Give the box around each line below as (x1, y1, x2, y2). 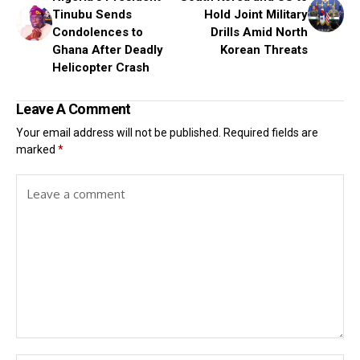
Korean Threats (220, 43, 308, 58)
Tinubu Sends (52, 7, 132, 22)
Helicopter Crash (52, 60, 149, 76)
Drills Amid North (211, 25, 308, 40)
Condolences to (52, 25, 143, 40)
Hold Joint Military (204, 7, 308, 22)
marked (16, 143, 58, 157)
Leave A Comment (16, 100, 131, 118)
